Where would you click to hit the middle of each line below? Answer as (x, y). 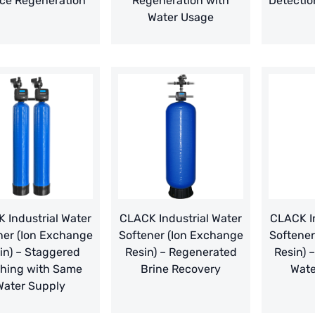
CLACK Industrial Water (181, 219)
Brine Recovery (181, 269)
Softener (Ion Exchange (181, 236)
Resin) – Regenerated (181, 252)
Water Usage (181, 18)
